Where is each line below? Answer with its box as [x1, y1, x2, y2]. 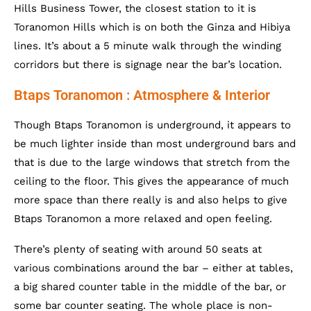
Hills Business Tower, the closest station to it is [14, 2, 256, 15]
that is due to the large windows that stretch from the [14, 156, 290, 169]
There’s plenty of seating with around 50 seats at [14, 243, 262, 256]
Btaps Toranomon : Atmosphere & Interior [14, 87, 270, 104]
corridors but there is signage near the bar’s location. [14, 58, 282, 72]
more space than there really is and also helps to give [14, 194, 287, 207]
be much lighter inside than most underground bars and [14, 137, 296, 151]
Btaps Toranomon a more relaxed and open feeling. [14, 212, 272, 226]
